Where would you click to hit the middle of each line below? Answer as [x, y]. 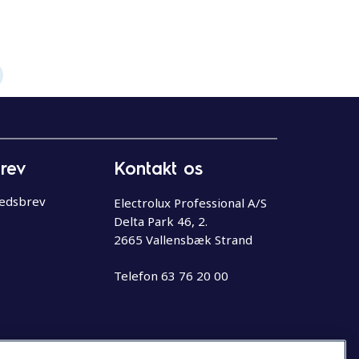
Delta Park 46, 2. [161, 221]
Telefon [137, 276]
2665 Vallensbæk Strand [183, 239]
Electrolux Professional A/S [190, 202]
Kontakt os [158, 167]
